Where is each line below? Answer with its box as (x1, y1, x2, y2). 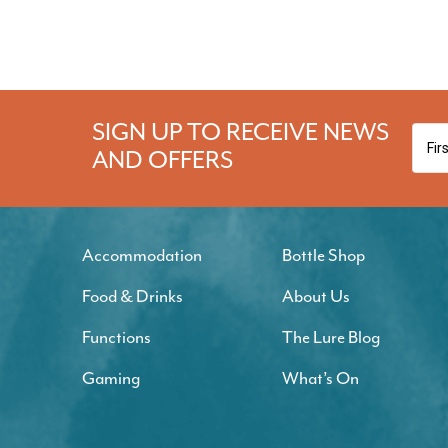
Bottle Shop (282, 244, 365, 266)
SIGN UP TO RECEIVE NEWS (92, 116, 389, 148)
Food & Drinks (82, 285, 183, 307)
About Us (282, 285, 350, 307)
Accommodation (82, 244, 202, 266)
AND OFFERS (92, 144, 233, 176)
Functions (82, 326, 151, 348)
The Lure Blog (282, 326, 380, 348)
